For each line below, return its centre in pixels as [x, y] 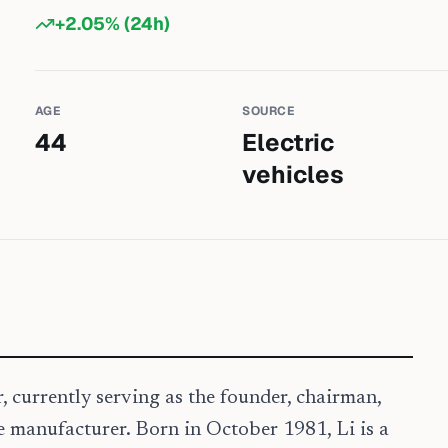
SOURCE [268, 111]
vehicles [292, 174]
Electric [287, 142]
